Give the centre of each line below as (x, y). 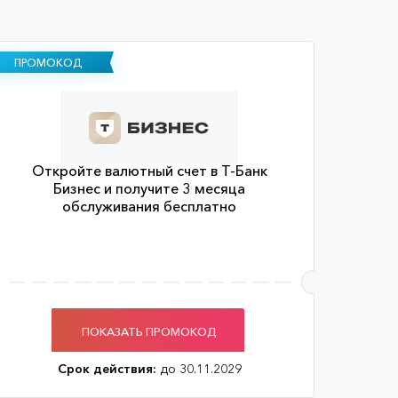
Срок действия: (107, 369)
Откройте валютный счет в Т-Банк (149, 171)
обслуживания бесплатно (149, 206)
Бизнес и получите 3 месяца (149, 188)
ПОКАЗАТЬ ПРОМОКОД (149, 331)
